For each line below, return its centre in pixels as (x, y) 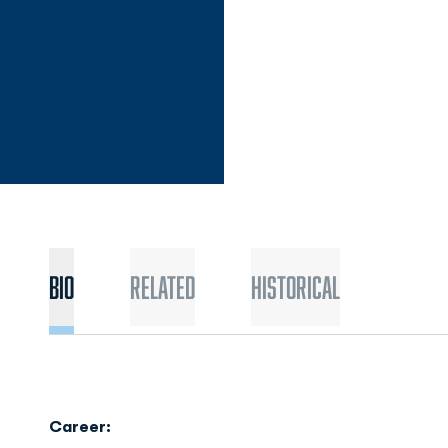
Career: (79, 427)
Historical (295, 287)
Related (162, 287)
